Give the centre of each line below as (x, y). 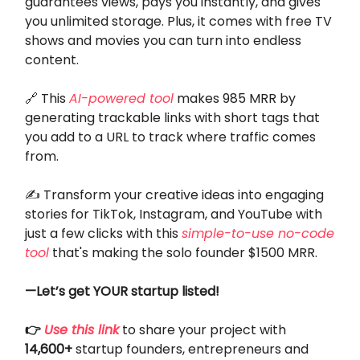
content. (52, 59)
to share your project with (202, 329)
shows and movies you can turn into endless (163, 40)
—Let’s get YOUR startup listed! (122, 291)
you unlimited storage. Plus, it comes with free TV (178, 21)
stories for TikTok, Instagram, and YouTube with (174, 214)
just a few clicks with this (103, 233)
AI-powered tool (121, 98)
